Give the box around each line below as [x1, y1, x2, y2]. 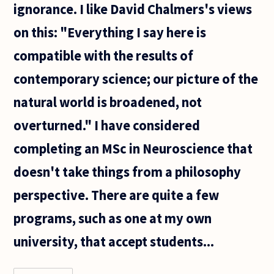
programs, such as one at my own [13, 209, 212, 227]
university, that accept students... [13, 232, 215, 250]
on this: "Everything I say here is [13, 23, 207, 41]
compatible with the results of [13, 46, 194, 64]
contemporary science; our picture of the [13, 70, 259, 87]
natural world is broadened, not [13, 93, 202, 111]
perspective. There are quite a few [13, 186, 220, 204]
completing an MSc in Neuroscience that [13, 139, 253, 157]
